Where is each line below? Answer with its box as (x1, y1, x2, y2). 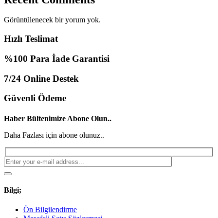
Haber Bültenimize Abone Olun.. (4, 114, 111, 123)
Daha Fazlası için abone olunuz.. (4, 130, 104, 139)
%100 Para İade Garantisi (4, 53, 109, 64)
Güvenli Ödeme (4, 93, 66, 104)
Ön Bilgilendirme (23, 205, 77, 214)
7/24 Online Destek (4, 73, 79, 84)
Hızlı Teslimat (4, 34, 58, 44)
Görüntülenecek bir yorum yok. (4, 16, 101, 24)
